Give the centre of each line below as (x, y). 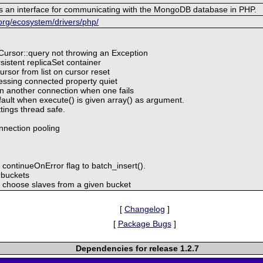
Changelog (144, 209)
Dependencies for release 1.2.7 (138, 248)
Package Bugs (144, 223)
